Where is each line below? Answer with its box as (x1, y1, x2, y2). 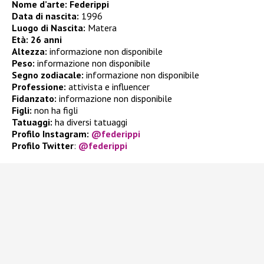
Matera (85, 21, 117, 34)
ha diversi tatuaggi (52, 115, 127, 128)
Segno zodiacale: (12, 68, 84, 81)
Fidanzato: (12, 92, 57, 104)
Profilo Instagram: (12, 127, 89, 140)
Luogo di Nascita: (12, 21, 85, 34)
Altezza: (12, 45, 47, 57)
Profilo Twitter (12, 139, 74, 151)
